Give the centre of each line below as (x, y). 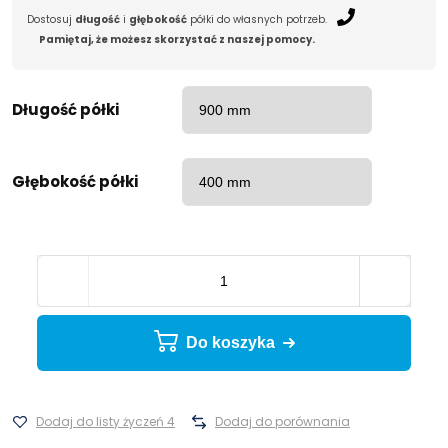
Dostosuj (51, 19)
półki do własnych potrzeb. (257, 19)
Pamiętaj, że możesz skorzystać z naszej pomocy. (177, 39)
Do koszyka (230, 342)
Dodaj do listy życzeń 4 (105, 421)
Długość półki (65, 109)
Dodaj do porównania (282, 421)
